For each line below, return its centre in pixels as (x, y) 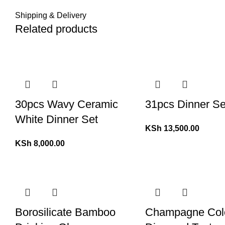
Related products (56, 29)
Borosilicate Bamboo (65, 212)
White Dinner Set (57, 119)
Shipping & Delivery (51, 15)
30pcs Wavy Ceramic (67, 104)
